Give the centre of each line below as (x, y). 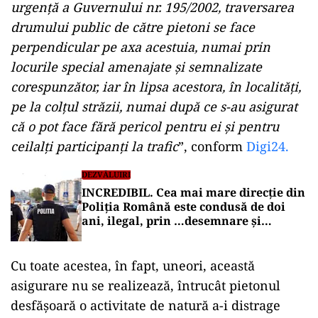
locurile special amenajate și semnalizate (136, 67)
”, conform (212, 146)
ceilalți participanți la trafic (94, 146)
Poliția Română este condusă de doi (183, 207)
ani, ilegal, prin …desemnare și (171, 221)
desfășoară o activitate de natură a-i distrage (146, 305)
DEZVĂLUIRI (106, 174)
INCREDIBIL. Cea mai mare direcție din (193, 192)
